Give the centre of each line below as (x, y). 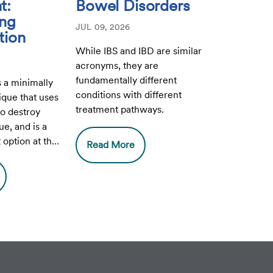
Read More (111, 145)
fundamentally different (126, 80)
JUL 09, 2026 (103, 27)
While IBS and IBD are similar (139, 51)
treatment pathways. (120, 109)
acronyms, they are (117, 66)
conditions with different (129, 95)
